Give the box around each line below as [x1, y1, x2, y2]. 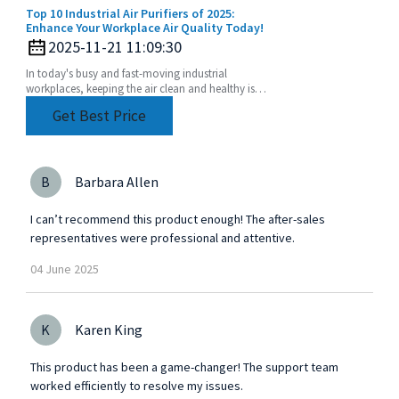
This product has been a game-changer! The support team [29, 358, 338, 375]
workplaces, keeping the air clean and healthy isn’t [25, 80, 268, 96]
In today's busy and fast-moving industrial [25, 65, 227, 81]
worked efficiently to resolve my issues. [29, 377, 243, 394]
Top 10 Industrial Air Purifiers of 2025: [25, 4, 235, 21]
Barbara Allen [74, 172, 159, 191]
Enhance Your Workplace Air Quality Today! [25, 19, 264, 36]
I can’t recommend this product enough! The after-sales [29, 210, 325, 227]
